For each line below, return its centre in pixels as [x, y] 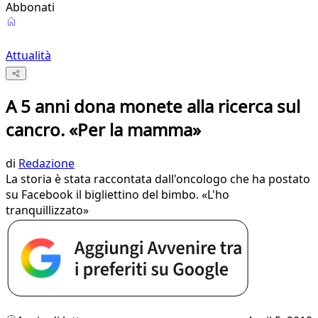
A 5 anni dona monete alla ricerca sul [153, 106]
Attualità [28, 55]
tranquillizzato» [47, 210]
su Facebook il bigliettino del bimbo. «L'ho [117, 195]
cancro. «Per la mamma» [103, 130]
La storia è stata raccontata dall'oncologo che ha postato [158, 179]
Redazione [46, 164]
